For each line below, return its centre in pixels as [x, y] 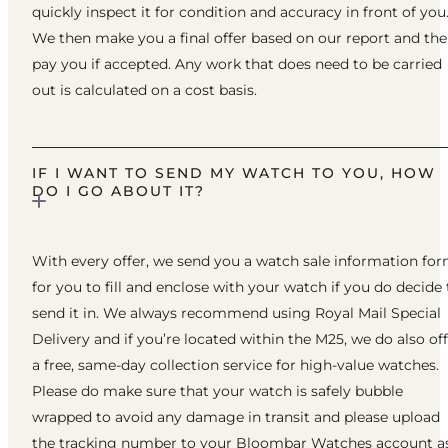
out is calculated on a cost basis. [144, 89]
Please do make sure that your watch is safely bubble [217, 390]
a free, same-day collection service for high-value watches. [235, 364]
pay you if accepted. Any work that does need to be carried [237, 63]
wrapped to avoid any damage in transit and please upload [236, 416]
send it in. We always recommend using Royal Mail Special [236, 312]
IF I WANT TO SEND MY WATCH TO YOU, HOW [234, 172]
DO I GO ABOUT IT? [118, 190]
